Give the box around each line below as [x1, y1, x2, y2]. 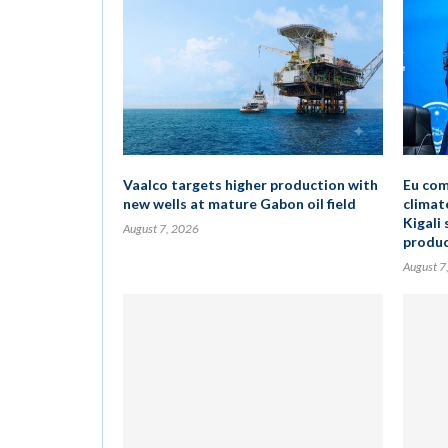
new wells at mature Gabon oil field [123, 195, 356, 212]
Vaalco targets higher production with [123, 176, 378, 193]
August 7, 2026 [123, 221, 199, 236]
